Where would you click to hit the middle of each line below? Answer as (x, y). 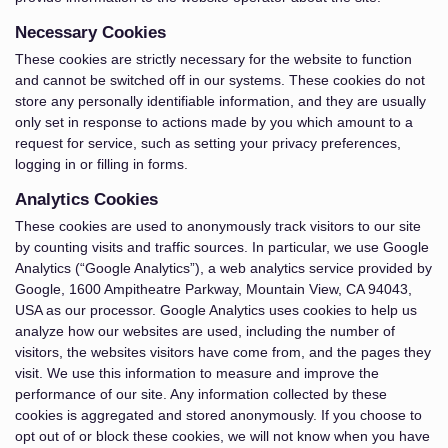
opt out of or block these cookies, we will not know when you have (222, 436)
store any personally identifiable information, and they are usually (220, 101)
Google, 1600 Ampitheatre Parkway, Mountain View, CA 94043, (213, 289)
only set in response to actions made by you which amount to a (214, 122)
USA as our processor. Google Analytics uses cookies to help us (216, 310)
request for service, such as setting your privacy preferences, (208, 143)
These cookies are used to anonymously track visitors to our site (218, 226)
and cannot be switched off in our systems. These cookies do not (220, 80)
